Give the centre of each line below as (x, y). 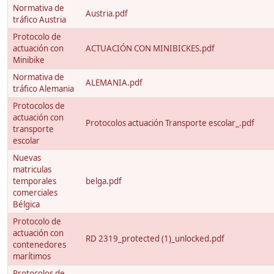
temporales (35, 181)
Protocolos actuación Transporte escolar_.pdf (170, 123)
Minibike (29, 60)
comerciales (35, 193)
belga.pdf (104, 181)
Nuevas (27, 158)
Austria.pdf (107, 14)
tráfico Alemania (43, 89)
